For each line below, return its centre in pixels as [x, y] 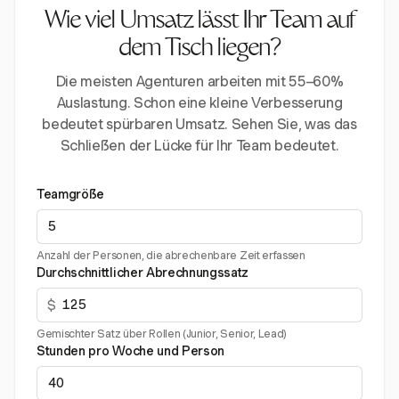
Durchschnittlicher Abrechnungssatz [143, 273]
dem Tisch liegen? [199, 50]
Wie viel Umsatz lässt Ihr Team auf [199, 22]
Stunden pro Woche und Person [131, 351]
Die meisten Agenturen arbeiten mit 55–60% [199, 81]
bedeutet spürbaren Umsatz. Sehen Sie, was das [199, 124]
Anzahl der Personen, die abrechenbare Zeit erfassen [171, 255]
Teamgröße [71, 194]
